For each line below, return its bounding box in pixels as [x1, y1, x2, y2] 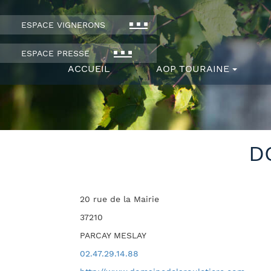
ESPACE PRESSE [21, 48, 93, 58]
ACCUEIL [68, 62, 110, 74]
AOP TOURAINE [156, 62, 230, 74]
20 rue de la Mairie [80, 194, 159, 204]
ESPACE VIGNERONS [21, 20, 108, 30]
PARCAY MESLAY [80, 230, 146, 240]
